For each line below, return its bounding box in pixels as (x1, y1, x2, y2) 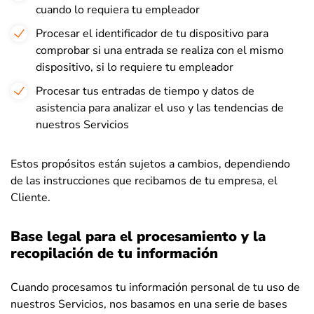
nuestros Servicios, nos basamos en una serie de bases (11, 296, 287, 312)
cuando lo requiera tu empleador (36, 2, 200, 18)
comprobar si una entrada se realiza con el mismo (36, 43, 284, 58)
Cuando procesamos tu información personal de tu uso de (11, 280, 300, 295)
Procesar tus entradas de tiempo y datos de (36, 83, 254, 99)
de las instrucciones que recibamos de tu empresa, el (11, 173, 278, 189)
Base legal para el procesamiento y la (11, 227, 266, 246)
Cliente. (11, 190, 50, 205)
